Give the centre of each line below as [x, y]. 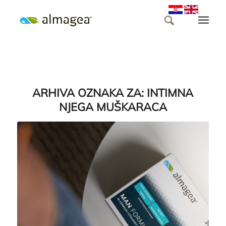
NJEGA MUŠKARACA [113, 107]
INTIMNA [170, 93]
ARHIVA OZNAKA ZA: [90, 93]
